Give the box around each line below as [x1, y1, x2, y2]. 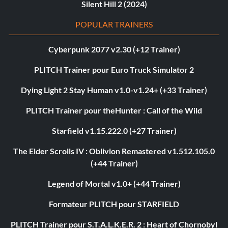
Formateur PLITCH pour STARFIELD [49, 199, 179, 209]
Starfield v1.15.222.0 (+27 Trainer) [51, 126, 177, 136]
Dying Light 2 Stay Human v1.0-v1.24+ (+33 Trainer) [21, 85, 207, 95]
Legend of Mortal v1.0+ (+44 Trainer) [47, 179, 181, 189]
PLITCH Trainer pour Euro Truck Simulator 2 [34, 65, 194, 75]
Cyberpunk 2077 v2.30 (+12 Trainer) [48, 44, 180, 54]
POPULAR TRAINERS [75, 19, 153, 30]
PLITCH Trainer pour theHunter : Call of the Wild [26, 105, 202, 116]
